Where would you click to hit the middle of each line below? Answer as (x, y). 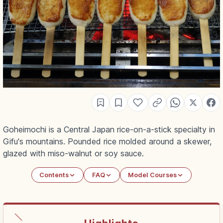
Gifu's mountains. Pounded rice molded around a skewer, (107, 142)
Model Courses (152, 175)
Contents (54, 175)
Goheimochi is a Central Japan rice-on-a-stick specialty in (109, 130)
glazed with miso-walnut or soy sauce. (73, 154)
